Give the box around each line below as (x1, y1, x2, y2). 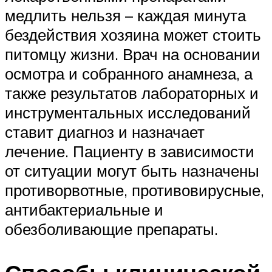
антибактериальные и (5, 200, 163, 220)
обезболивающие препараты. (5, 219, 218, 239)
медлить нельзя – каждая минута (5, 5, 246, 25)
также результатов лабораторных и (5, 83, 259, 103)
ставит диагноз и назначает (5, 122, 205, 142)
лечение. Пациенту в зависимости (5, 141, 254, 161)
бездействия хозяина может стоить (5, 25, 261, 45)
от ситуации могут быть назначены (5, 161, 259, 181)
